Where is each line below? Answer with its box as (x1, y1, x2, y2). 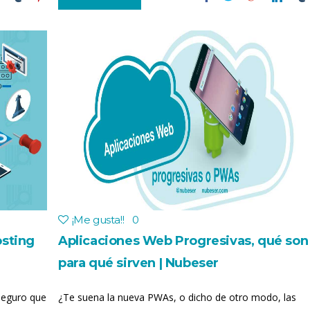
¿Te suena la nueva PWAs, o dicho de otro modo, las (58, 291, 296, 304)
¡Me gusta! (71, 213, 122, 226)
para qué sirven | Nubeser (58, 255, 219, 271)
